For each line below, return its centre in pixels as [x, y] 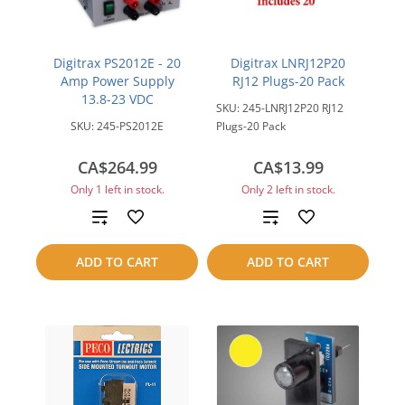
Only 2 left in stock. [288, 189]
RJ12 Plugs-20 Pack [288, 81]
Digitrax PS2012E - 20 [117, 63]
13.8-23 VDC [117, 99]
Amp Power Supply [117, 81]
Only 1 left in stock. [117, 189]
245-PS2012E [130, 126]
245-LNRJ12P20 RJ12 [293, 108]
